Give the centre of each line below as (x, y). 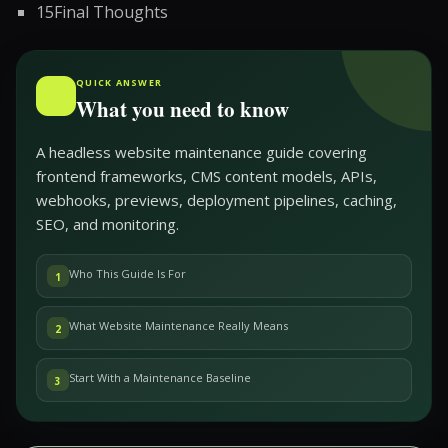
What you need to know (182, 109)
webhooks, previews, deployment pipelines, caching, (216, 200)
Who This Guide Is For (127, 273)
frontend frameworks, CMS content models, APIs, (206, 176)
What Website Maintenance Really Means (178, 325)
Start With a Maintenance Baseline (160, 377)
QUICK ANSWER (119, 82)
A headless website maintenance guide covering (201, 152)
